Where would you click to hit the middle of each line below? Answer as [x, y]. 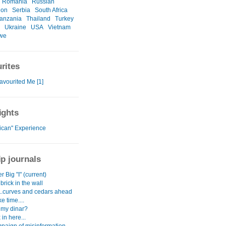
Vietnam [59, 27]
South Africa [51, 10]
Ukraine [15, 27]
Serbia [21, 10]
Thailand [38, 18]
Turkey [64, 18]
